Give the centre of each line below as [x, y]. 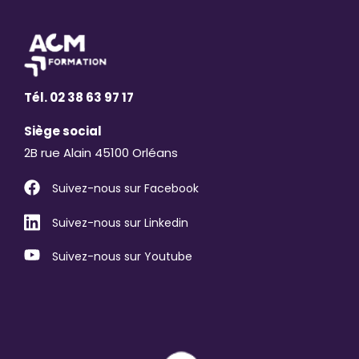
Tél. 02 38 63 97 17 [79, 98]
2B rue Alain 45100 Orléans [101, 153]
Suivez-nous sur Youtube [122, 257]
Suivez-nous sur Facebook [125, 189]
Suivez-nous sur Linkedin [120, 222]
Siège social [63, 131]
